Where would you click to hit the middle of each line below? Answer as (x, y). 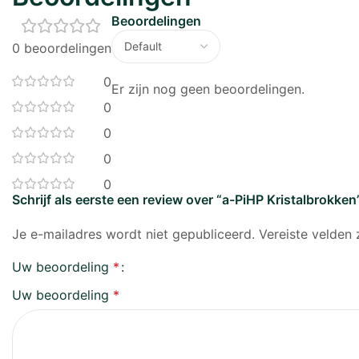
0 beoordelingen (62, 48)
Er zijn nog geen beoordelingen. (208, 89)
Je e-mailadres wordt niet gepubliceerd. (133, 234)
